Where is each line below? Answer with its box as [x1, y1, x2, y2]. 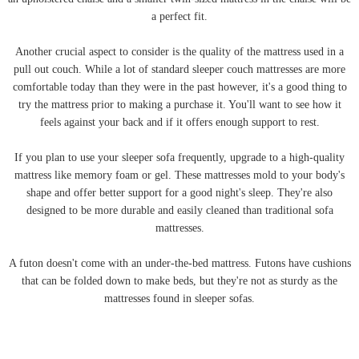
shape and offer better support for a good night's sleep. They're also [26, 187, 333, 200]
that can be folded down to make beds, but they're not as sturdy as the [22, 275, 337, 288]
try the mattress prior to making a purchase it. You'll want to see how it [18, 99, 341, 111]
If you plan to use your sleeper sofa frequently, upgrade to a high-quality [14, 151, 345, 164]
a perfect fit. [151, 10, 208, 23]
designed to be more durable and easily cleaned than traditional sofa [26, 204, 333, 217]
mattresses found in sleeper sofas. [104, 292, 255, 305]
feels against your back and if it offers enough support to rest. [39, 116, 320, 129]
